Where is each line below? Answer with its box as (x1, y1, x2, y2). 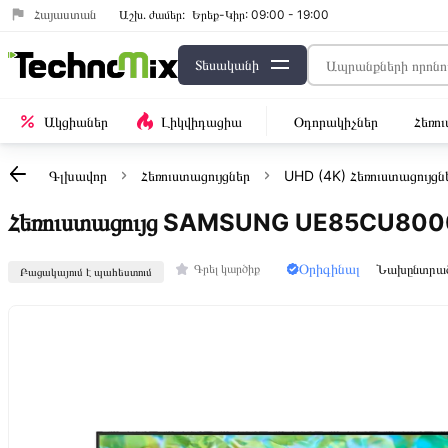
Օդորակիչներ (294, 112, 378, 130)
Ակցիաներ (44, 112, 108, 130)
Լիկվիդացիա (161, 112, 242, 130)
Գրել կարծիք (194, 261, 260, 276)
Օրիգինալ (299, 260, 360, 277)
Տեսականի (195, 56, 259, 73)
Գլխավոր (49, 167, 107, 184)
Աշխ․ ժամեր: (119, 6, 185, 22)
